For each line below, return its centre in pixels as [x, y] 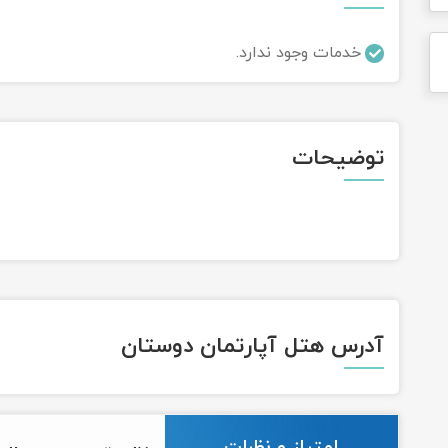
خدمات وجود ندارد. [298, 53]
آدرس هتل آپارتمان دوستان [252, 347]
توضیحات [338, 159]
